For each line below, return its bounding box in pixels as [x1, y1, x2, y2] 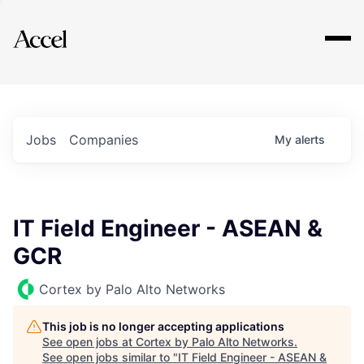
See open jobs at [42, 335, 136, 349]
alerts [295, 132, 325, 146]
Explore [39, 19, 88, 38]
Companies [69, 132, 138, 148]
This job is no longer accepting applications [42, 319, 284, 333]
